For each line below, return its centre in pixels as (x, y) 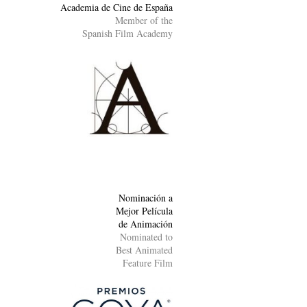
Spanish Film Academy (127, 33)
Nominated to (146, 236)
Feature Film (148, 262)
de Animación (146, 223)
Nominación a (146, 197)
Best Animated (144, 249)
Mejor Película (144, 210)
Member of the (144, 20)
